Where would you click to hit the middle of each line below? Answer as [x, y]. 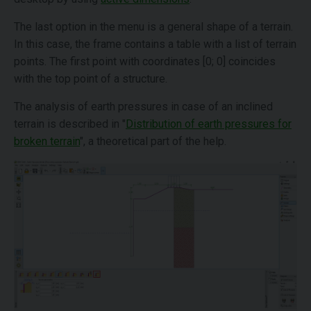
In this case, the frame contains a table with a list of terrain [155, 44]
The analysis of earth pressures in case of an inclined [143, 107]
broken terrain [47, 141]
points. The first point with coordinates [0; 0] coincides [145, 61]
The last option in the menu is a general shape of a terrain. [153, 27]
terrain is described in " [70, 124]
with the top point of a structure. [91, 79]
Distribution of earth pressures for [209, 124]
